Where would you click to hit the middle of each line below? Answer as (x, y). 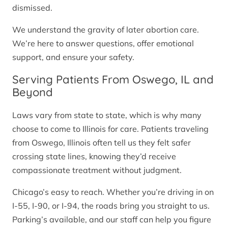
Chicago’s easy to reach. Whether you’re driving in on (113, 192)
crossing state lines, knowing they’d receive (94, 156)
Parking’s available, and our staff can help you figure (112, 219)
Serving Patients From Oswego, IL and (113, 80)
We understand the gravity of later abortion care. (106, 30)
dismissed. (32, 8)
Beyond (33, 92)
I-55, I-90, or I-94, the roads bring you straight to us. (111, 205)
